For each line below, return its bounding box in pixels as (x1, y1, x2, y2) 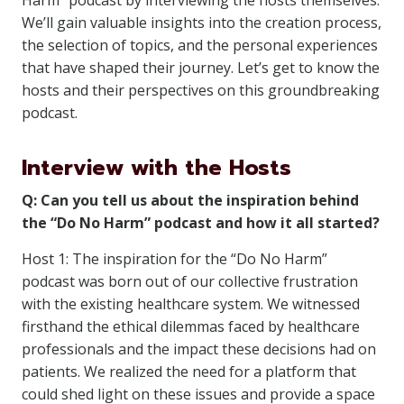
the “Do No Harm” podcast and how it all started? (22, 213, 380, 233)
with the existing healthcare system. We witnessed (22, 294, 360, 314)
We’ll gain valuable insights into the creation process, (22, 13, 381, 32)
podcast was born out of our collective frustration (22, 271, 358, 291)
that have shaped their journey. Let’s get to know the (22, 58, 380, 78)
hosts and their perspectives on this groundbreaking (22, 80, 380, 100)
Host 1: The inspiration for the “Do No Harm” (22, 249, 327, 269)
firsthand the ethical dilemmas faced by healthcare (22, 317, 360, 336)
